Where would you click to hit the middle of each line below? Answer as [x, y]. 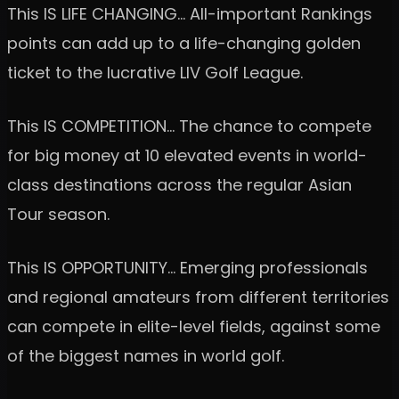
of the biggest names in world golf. [146, 355]
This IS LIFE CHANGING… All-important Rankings [190, 13]
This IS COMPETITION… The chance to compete [189, 126]
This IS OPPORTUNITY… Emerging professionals [187, 267]
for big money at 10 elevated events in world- [187, 155]
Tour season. [58, 214]
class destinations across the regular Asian [179, 184]
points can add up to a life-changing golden [184, 43]
